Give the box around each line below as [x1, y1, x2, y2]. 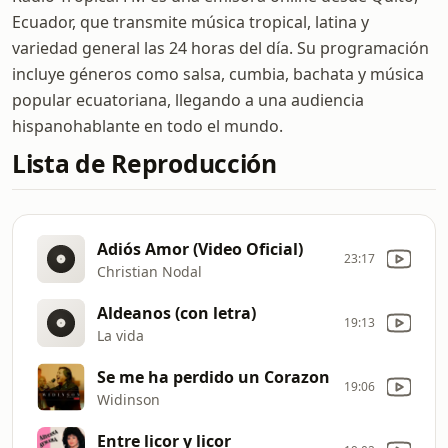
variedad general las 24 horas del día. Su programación [12, 37, 429, 59]
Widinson [97, 389, 160, 409]
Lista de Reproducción [12, 147, 277, 180]
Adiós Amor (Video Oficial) [97, 237, 303, 260]
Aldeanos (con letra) [97, 301, 256, 324]
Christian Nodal [97, 261, 202, 281]
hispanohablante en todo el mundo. [12, 115, 283, 137]
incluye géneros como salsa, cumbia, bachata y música [12, 63, 424, 85]
